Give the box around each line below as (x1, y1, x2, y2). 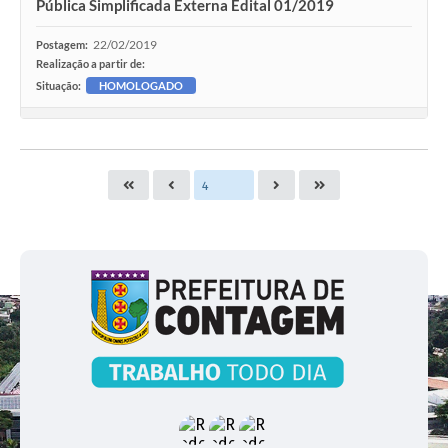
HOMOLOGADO (99, 79, 183, 93)
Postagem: (36, 38, 88, 52)
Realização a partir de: (36, 57, 145, 71)
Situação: (36, 79, 81, 93)
